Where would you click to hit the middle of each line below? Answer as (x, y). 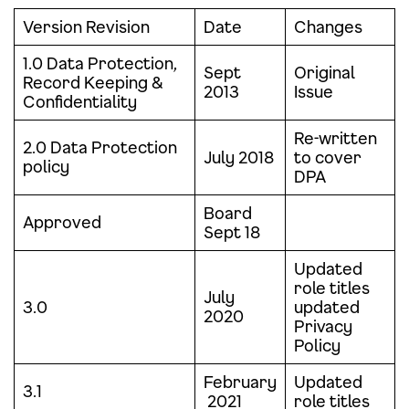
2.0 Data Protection (100, 147)
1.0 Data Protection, (100, 63)
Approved (62, 222)
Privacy (323, 326)
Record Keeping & (93, 82)
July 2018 (239, 157)
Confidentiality (80, 101)
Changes (328, 26)
